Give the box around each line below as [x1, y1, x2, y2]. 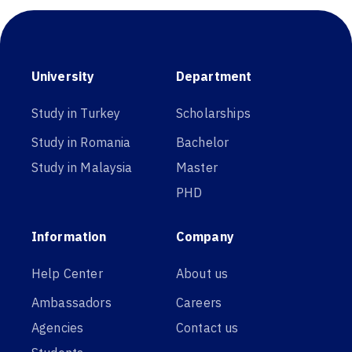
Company [176, 229, 234, 245]
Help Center [31, 265, 103, 281]
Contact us [176, 320, 239, 336]
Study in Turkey [31, 104, 121, 121]
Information [31, 229, 107, 245]
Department [176, 68, 252, 84]
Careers [176, 295, 222, 311]
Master [176, 159, 218, 176]
